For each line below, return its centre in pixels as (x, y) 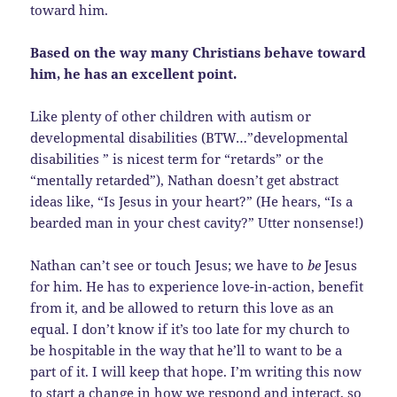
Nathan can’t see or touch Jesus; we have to (169, 265)
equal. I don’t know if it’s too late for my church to (191, 328)
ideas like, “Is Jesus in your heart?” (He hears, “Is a (192, 201)
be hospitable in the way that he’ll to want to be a (187, 350)
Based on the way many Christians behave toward (198, 52)
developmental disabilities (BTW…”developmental (190, 137)
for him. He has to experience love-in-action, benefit (197, 286)
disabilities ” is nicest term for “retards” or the (177, 158)
